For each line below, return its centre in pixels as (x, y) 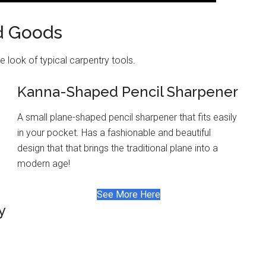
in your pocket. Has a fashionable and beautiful (114, 132)
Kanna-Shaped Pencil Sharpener (128, 91)
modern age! (44, 163)
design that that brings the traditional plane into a (118, 148)
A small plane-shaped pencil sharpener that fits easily (127, 117)
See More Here (129, 194)
